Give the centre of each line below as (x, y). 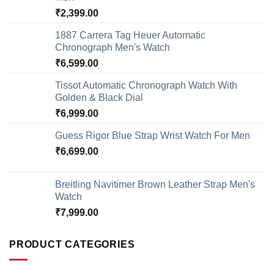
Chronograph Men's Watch (113, 48)
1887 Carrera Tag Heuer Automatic (130, 35)
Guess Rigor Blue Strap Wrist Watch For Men (153, 136)
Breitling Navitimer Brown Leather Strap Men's (155, 185)
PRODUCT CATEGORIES (72, 245)
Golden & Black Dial (99, 98)
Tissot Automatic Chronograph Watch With (146, 86)
